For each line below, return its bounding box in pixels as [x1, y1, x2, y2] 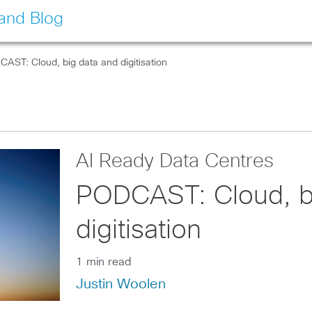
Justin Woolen [76, 277, 166, 291]
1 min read [76, 256, 132, 267]
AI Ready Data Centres [76, 152, 274, 171]
